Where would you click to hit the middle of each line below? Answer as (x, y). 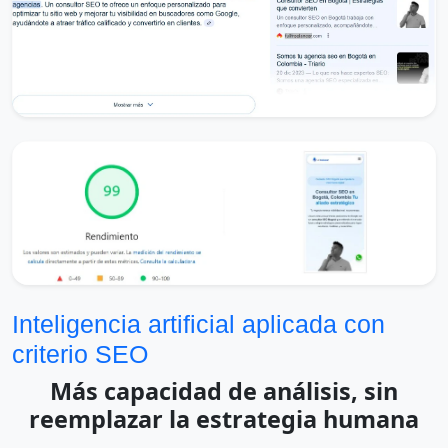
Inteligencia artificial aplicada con (198, 323)
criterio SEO (80, 353)
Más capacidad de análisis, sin (224, 390)
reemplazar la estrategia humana (224, 418)
